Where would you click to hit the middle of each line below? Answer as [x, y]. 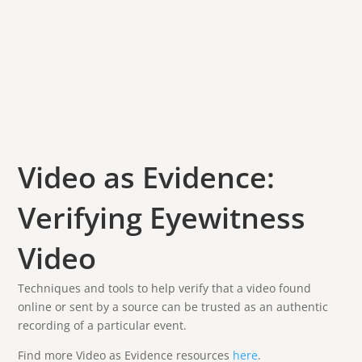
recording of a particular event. [103, 325]
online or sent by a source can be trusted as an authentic [173, 307]
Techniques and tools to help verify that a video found [165, 288]
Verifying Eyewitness [162, 218]
